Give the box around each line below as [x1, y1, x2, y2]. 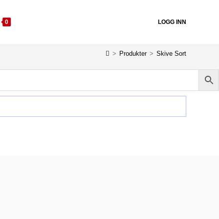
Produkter [119, 49, 147, 57]
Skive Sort [156, 49, 186, 57]
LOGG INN [157, 19, 186, 25]
